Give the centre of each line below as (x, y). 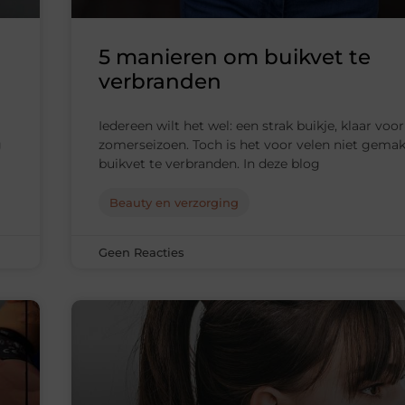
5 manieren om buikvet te (235, 57)
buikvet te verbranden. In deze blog (209, 164)
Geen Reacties (141, 253)
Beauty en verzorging (174, 203)
